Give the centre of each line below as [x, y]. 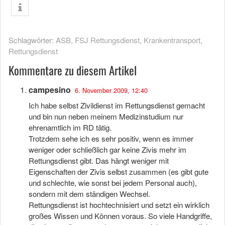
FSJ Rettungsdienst [107, 40]
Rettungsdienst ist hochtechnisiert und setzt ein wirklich [119, 205]
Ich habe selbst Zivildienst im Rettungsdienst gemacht [117, 105]
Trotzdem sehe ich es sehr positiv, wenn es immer [111, 138]
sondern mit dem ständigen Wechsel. [89, 194]
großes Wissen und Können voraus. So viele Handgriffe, [120, 216]
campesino [50, 90]
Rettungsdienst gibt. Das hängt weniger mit [99, 160]
